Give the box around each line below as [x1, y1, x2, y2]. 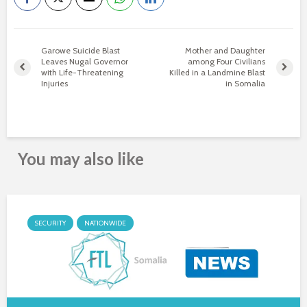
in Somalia [225, 78, 266, 88]
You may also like [18, 149, 144, 169]
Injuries [41, 78, 68, 88]
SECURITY [35, 219, 66, 228]
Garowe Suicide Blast [41, 45, 120, 56]
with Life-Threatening [41, 67, 123, 77]
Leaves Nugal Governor [41, 56, 128, 66]
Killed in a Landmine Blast [169, 67, 266, 77]
